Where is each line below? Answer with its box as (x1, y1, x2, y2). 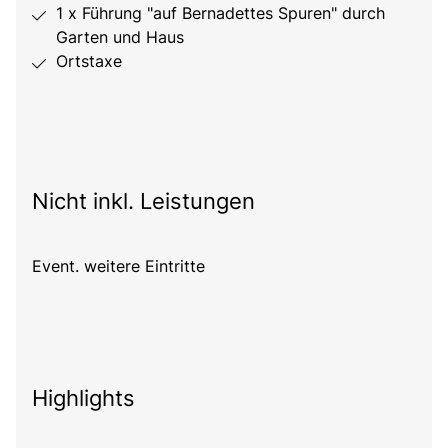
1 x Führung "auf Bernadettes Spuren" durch (56, 3, 385, 24)
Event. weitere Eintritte (32, 256, 205, 277)
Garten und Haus (56, 27, 184, 48)
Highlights (32, 385, 135, 412)
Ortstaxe (56, 51, 122, 72)
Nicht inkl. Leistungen (32, 188, 255, 215)
